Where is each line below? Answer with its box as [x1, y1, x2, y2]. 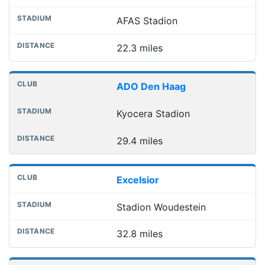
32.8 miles [116, 228, 163, 240]
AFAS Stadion [116, 14, 177, 27]
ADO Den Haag [116, 80, 186, 93]
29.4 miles [116, 134, 163, 147]
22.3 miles [116, 41, 163, 54]
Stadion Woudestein [116, 201, 206, 213]
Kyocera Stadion [116, 108, 190, 120]
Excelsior [116, 173, 159, 186]
